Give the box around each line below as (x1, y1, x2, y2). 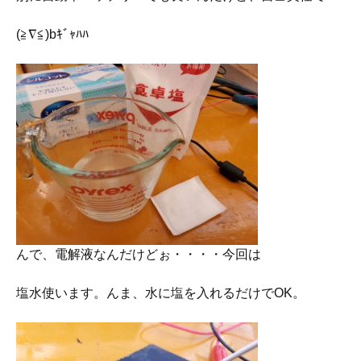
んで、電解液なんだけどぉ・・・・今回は (16, 247, 261, 261)
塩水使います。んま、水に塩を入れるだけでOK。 (16, 286, 305, 300)
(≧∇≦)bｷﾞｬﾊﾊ (16, 27, 89, 41)
